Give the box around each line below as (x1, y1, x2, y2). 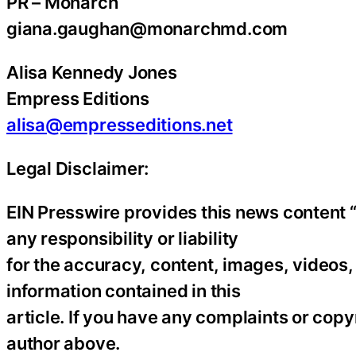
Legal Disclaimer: (6, 157, 149, 179)
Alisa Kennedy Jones (6, 61, 177, 83)
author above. (6, 332, 121, 354)
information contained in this (6, 280, 241, 301)
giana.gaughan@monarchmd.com (6, 17, 288, 39)
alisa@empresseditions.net (6, 114, 233, 135)
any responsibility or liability (6, 227, 239, 249)
